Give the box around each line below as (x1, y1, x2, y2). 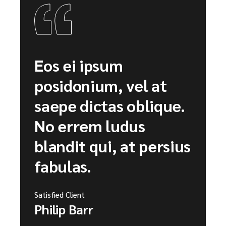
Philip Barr (34, 200, 93, 218)
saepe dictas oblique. (34, 95, 185, 116)
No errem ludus (34, 115, 145, 136)
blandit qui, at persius (34, 135, 191, 156)
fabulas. (34, 155, 91, 177)
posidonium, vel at (34, 75, 167, 96)
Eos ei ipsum (34, 54, 123, 76)
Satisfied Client (34, 190, 85, 200)
